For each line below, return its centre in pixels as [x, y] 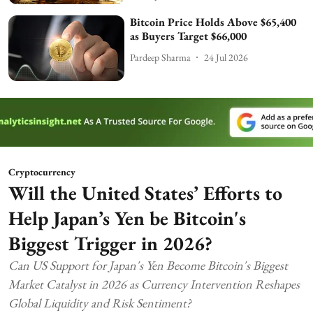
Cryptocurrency [42, 172]
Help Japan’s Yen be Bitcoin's [127, 218]
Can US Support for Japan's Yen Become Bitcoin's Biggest [148, 265]
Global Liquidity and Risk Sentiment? [100, 303]
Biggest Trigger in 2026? [110, 243]
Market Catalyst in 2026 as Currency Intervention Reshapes [154, 284]
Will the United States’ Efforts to [145, 192]
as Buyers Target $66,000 [189, 36]
